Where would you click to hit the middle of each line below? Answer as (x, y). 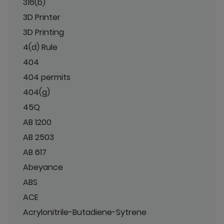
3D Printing (43, 32)
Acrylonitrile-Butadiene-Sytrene (85, 212)
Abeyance (43, 167)
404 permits (47, 77)
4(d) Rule (40, 47)
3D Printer (42, 17)
